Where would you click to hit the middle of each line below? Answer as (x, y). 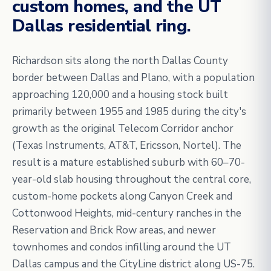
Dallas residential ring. (102, 26)
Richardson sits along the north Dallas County (120, 61)
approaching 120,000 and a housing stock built (120, 95)
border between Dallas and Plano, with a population (133, 78)
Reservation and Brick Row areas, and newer (114, 230)
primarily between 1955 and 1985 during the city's (129, 112)
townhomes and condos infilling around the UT (122, 247)
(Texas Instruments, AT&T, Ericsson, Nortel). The (127, 145)
